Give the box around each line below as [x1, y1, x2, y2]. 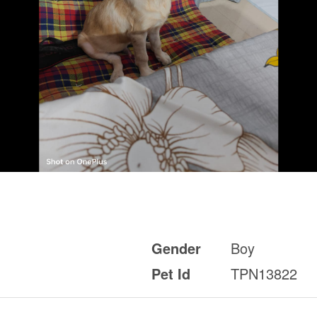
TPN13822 [231, 263, 297, 284]
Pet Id [151, 263, 190, 284]
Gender [151, 238, 201, 259]
